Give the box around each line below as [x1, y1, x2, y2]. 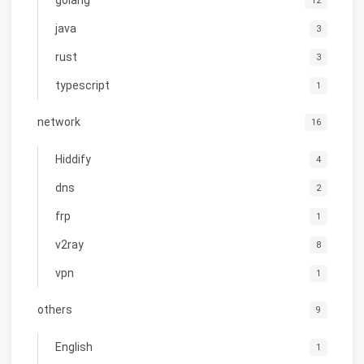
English [54, 340, 93, 353]
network [37, 115, 80, 129]
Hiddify [54, 152, 91, 166]
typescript [54, 78, 110, 92]
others [37, 303, 72, 317]
